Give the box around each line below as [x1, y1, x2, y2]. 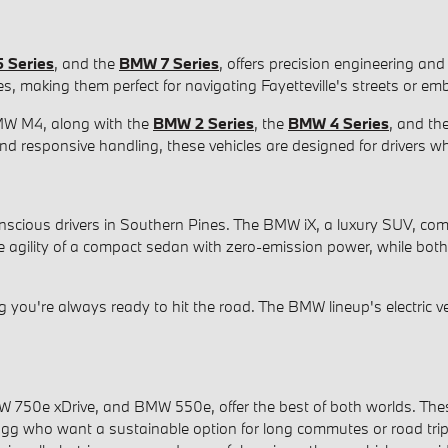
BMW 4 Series [288, 113, 389, 134]
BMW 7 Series [119, 53, 219, 74]
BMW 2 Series [153, 113, 254, 134]
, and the [54, 53, 119, 74]
